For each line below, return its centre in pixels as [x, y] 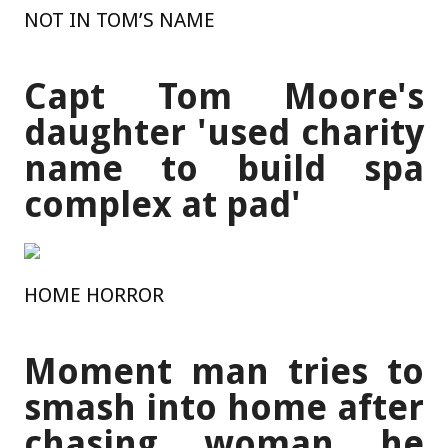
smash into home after [224, 408]
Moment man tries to [224, 372]
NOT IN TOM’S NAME [119, 19]
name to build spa [224, 169]
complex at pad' [162, 205]
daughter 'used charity [224, 133]
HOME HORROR [94, 295]
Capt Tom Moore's [224, 97]
